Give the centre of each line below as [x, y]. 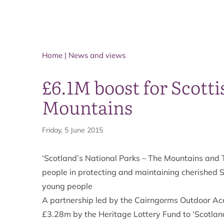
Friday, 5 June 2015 [72, 130]
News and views [97, 55]
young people [67, 186]
